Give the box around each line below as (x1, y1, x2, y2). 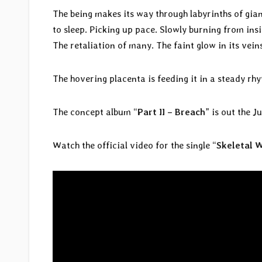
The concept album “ (53, 106, 137, 118)
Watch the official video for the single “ (53, 140, 216, 151)
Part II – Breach (137, 106, 205, 118)
